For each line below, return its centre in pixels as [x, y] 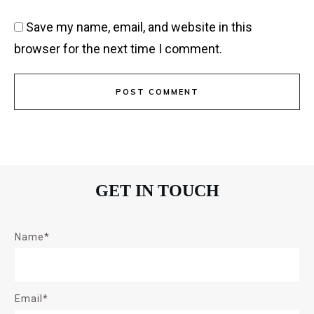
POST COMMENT [157, 91]
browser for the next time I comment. [118, 48]
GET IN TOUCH [157, 190]
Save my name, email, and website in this [139, 27]
